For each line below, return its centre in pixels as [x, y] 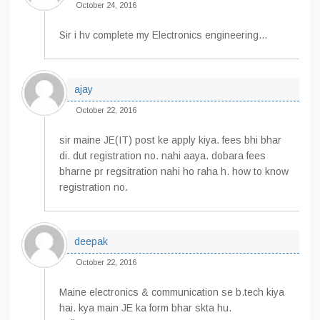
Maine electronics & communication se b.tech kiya [172, 292]
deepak [91, 241]
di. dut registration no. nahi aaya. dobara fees [162, 156]
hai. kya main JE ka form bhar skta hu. [145, 308]
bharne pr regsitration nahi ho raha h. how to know [174, 171]
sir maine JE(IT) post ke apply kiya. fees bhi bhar [170, 140]
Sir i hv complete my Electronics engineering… [164, 35]
